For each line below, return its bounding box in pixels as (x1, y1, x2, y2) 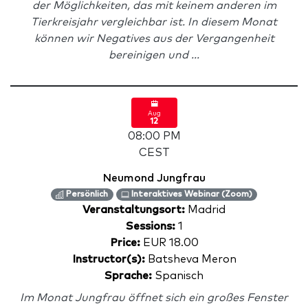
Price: (109, 237, 140, 248)
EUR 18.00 (140, 237, 199, 248)
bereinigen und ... (109, 49, 199, 60)
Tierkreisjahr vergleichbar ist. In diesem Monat (31, 16, 277, 27)
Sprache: (104, 270, 152, 281)
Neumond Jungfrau (102, 173, 206, 184)
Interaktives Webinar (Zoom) (129, 190, 252, 199)
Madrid (188, 204, 225, 215)
